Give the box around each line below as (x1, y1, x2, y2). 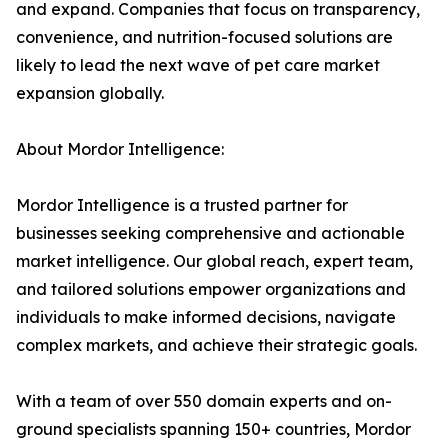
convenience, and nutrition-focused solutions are (16, 27, 393, 48)
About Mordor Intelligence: (16, 139, 224, 160)
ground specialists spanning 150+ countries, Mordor (16, 419, 411, 440)
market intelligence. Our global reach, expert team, (16, 251, 413, 272)
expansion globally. (16, 83, 164, 104)
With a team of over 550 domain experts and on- (16, 391, 392, 412)
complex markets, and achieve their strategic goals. (16, 335, 421, 356)
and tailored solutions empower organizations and (16, 279, 406, 300)
